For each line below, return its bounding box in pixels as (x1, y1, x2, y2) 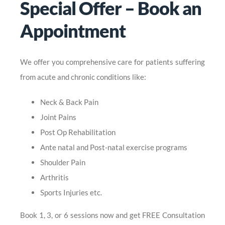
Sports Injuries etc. (40, 188, 102, 197)
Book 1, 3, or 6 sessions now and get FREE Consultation (20, 210, 205, 220)
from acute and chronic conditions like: (20, 72, 146, 82)
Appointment (20, 19, 126, 42)
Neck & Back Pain (40, 97, 98, 107)
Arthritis (40, 173, 69, 182)
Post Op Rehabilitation (40, 128, 116, 137)
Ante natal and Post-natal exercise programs (40, 143, 187, 152)
